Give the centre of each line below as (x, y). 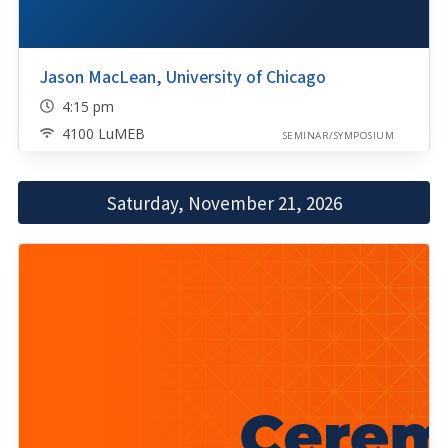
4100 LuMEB (103, 134)
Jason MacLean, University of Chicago (182, 77)
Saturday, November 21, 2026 (224, 202)
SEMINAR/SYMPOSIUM (338, 136)
